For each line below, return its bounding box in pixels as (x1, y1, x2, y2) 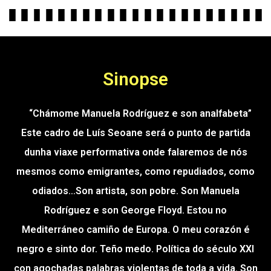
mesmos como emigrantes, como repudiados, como (16, 166, 255, 178)
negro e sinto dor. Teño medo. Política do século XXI (17, 243, 254, 255)
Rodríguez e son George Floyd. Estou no (44, 204, 227, 217)
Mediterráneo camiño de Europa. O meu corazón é (21, 224, 250, 236)
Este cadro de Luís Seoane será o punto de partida (21, 127, 250, 139)
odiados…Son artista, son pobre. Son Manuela (31, 185, 240, 197)
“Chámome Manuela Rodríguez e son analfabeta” (19, 108, 252, 120)
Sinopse (103, 68, 168, 90)
